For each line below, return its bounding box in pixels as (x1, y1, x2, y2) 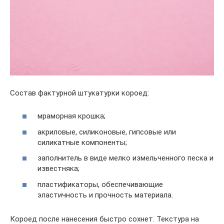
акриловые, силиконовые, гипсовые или (37, 127, 176, 136)
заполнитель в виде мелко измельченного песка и (37, 153, 213, 163)
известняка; (37, 164, 79, 173)
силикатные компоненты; (37, 137, 127, 147)
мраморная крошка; (37, 111, 105, 121)
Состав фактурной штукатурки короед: (10, 88, 149, 97)
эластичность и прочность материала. (37, 190, 173, 199)
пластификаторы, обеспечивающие (37, 179, 163, 189)
